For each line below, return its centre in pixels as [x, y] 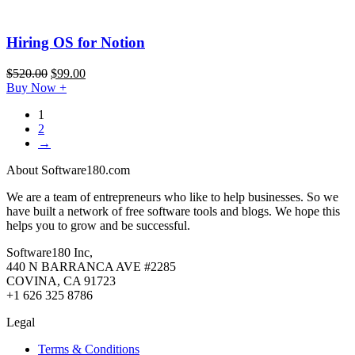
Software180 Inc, [50, 253]
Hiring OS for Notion [76, 43]
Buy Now [33, 88]
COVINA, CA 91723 [61, 281]
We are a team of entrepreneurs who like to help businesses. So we [172, 197]
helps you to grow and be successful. [98, 226]
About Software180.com [68, 170]
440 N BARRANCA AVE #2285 [91, 267]
